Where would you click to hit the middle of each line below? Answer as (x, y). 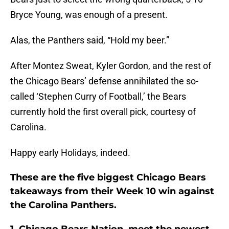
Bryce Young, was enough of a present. (89, 15)
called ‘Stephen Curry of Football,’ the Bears (98, 97)
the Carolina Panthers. (63, 205)
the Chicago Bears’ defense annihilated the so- (104, 81)
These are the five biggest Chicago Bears (108, 178)
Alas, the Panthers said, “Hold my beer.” (90, 40)
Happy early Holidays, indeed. (70, 153)
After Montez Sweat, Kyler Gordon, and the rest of (111, 66)
